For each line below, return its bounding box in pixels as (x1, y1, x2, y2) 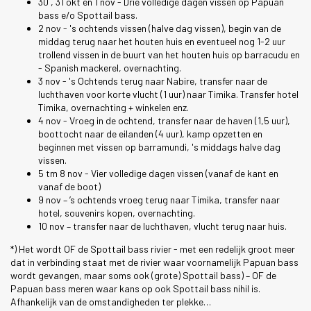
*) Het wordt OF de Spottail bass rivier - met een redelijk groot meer (10, 243, 295, 255)
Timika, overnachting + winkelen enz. (38, 101, 189, 114)
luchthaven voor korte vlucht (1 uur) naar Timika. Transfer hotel (38, 88, 299, 101)
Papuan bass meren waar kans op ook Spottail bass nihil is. (10, 283, 260, 295)
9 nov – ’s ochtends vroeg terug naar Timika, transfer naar (38, 194, 280, 206)
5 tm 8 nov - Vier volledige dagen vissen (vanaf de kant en (38, 167, 278, 180)
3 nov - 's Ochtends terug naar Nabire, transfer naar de (38, 75, 267, 87)
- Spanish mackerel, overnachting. (38, 62, 181, 74)
